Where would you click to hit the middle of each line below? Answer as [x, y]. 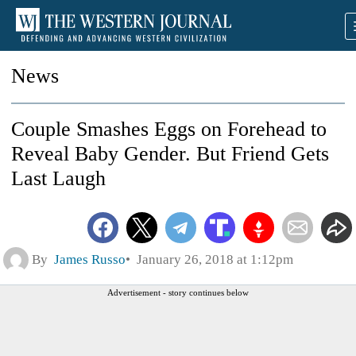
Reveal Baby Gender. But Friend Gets [170, 154]
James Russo [90, 259]
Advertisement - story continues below [178, 292]
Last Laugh [58, 178]
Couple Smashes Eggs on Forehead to [169, 129]
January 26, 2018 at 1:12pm [212, 259]
